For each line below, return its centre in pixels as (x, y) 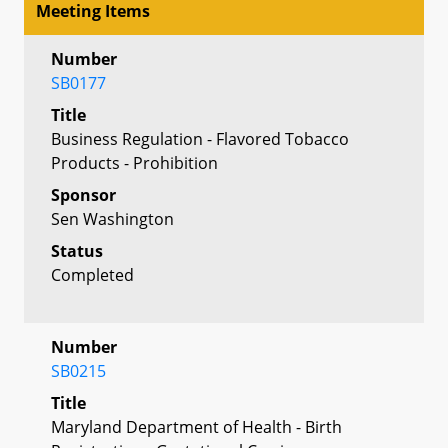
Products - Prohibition (134, 162)
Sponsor (83, 194)
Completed (92, 274)
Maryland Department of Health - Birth (196, 426)
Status (77, 250)
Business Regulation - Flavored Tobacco (200, 138)
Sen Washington (112, 218)
